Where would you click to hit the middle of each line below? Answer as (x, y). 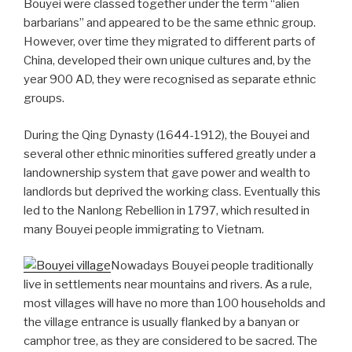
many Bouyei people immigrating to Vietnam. (144, 229)
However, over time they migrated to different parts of (169, 42)
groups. (44, 99)
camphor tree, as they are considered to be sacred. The (170, 341)
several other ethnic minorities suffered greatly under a (170, 154)
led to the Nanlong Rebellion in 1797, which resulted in (167, 210)
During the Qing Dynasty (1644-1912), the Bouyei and (167, 135)
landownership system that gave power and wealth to (167, 172)
